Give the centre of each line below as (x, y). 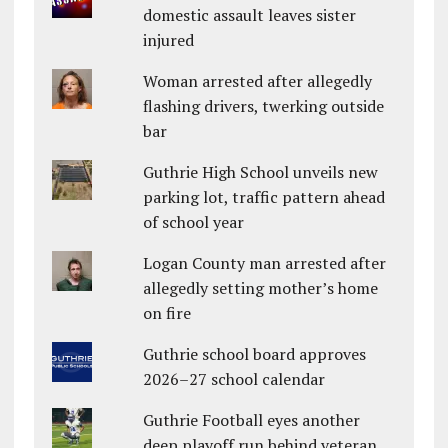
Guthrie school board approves (255, 353)
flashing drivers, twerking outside (264, 105)
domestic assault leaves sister (250, 14)
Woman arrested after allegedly (258, 80)
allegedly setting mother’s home (261, 287)
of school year (194, 221)
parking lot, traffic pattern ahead (264, 196)
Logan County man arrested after (265, 262)
